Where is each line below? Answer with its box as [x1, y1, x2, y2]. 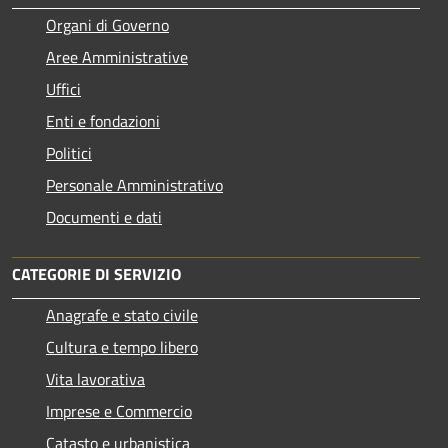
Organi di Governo [46, 13, 169, 38]
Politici [46, 141, 92, 166]
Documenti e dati [46, 205, 162, 230]
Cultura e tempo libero [46, 335, 198, 360]
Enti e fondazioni [46, 109, 160, 134]
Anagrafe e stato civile [46, 303, 198, 328]
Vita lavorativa [46, 367, 145, 392]
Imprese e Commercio [46, 399, 192, 424]
